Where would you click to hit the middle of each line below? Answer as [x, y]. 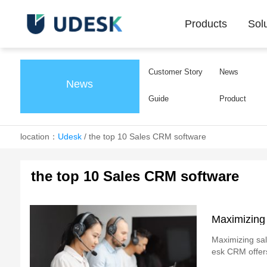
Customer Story [175, 72]
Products [206, 24]
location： [39, 136]
